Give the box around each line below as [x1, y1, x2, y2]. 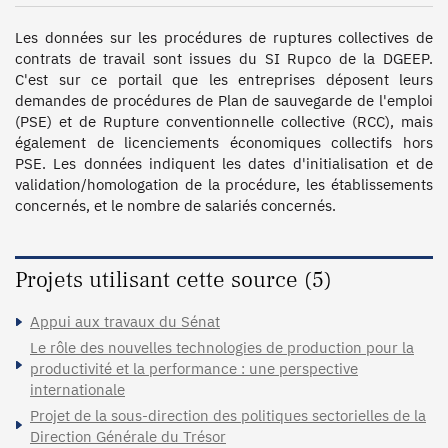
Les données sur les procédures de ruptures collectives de [15, 27, 433, 47]
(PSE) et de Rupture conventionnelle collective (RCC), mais [15, 111, 433, 131]
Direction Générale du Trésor [30, 426, 226, 446]
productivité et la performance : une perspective [30, 358, 358, 378]
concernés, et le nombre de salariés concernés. [15, 195, 336, 215]
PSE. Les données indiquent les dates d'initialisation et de [15, 153, 433, 173]
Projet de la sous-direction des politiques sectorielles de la [30, 405, 426, 425]
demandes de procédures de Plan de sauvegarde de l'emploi [15, 90, 433, 110]
